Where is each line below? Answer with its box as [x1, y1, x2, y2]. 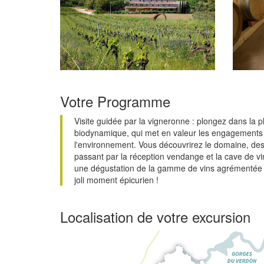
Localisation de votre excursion [60, 206, 250, 227]
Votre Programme [60, 90, 170, 111]
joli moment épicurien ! [74, 173, 159, 186]
